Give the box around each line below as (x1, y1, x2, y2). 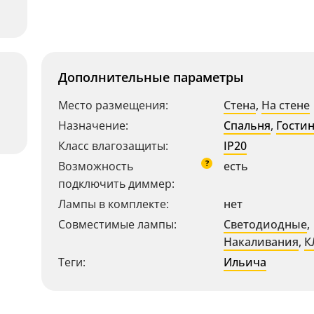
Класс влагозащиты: (58, 138, 168, 153)
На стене (261, 97, 310, 113)
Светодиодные (224, 217, 307, 232)
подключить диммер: (58, 176, 175, 191)
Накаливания (224, 234, 299, 250)
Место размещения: (58, 97, 168, 113)
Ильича (224, 254, 266, 270)
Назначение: (58, 118, 128, 133)
